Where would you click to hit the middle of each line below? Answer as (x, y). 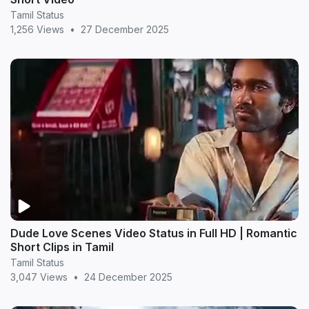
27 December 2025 (125, 29)
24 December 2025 (128, 277)
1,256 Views (37, 29)
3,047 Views (39, 277)
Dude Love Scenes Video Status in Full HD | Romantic (154, 233)
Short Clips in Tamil (62, 247)
